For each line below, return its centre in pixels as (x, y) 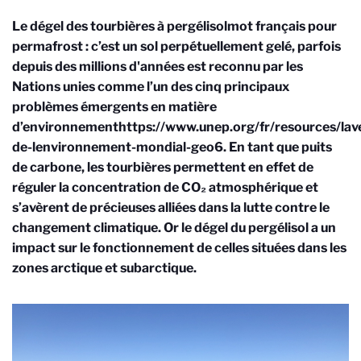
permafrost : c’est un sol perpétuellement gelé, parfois (176, 46)
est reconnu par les (244, 66)
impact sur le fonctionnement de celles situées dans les (179, 248)
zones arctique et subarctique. (104, 268)
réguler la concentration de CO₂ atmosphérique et (165, 187)
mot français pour (282, 26)
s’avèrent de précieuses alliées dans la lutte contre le (171, 207)
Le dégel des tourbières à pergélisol (120, 26)
